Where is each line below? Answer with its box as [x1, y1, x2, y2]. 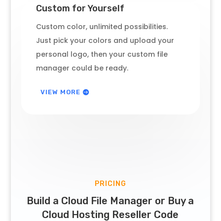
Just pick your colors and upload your [36, 36, 174, 46]
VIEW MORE [40, 88, 80, 96]
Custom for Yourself [36, 3, 124, 14]
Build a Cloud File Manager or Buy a [27, 195, 194, 207]
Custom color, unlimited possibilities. [36, 22, 168, 32]
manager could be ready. [36, 63, 128, 74]
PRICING [94, 180, 126, 188]
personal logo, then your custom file [36, 49, 168, 60]
